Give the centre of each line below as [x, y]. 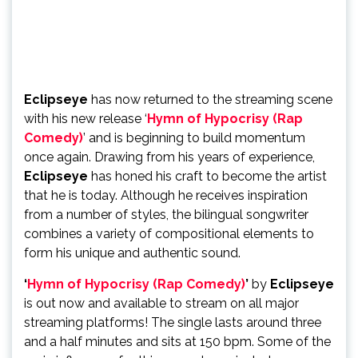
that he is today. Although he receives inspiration [166, 195]
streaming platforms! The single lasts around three [173, 322]
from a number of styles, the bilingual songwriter [166, 214]
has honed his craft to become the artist [207, 176]
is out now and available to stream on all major [161, 303]
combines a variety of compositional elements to [169, 233]
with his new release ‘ [86, 118]
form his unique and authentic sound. [132, 253]
